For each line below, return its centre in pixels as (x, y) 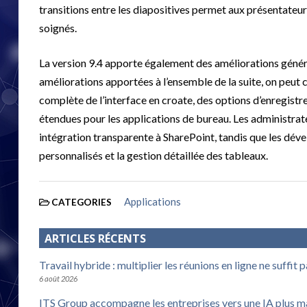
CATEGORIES (82, 202)
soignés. (58, 27)
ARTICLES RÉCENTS (95, 238)
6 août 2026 (58, 278)
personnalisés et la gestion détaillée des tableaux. (153, 155)
